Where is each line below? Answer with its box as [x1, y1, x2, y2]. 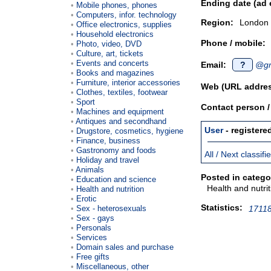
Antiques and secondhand [76, 116, 166, 126]
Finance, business [76, 135, 140, 145]
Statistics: [201, 203, 243, 212]
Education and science [76, 174, 156, 184]
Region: [201, 18, 233, 27]
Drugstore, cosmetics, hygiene [76, 126, 183, 135]
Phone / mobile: [201, 38, 266, 48]
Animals [76, 165, 104, 174]
